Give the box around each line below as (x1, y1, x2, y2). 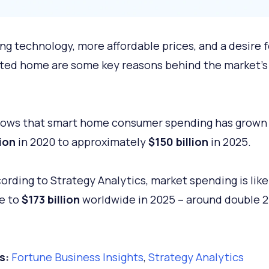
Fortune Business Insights (11, 249, 144, 264)
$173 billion (21, 192, 80, 207)
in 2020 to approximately (15, 134, 148, 149)
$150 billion (148, 134, 208, 149)
